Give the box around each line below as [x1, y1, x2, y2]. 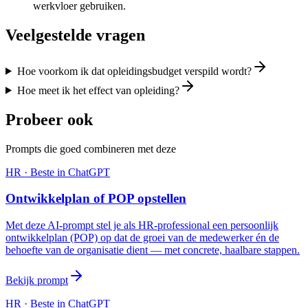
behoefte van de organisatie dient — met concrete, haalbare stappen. [5, 244, 300, 256]
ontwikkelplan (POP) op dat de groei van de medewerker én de [5, 232, 279, 243]
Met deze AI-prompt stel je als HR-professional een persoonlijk [5, 219, 278, 231]
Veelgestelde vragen [5, 25, 145, 44]
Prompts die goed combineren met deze [5, 142, 176, 155]
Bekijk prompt [5, 274, 68, 286]
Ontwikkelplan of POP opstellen [5, 191, 186, 206]
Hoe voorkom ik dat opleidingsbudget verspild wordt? [16, 65, 252, 77]
